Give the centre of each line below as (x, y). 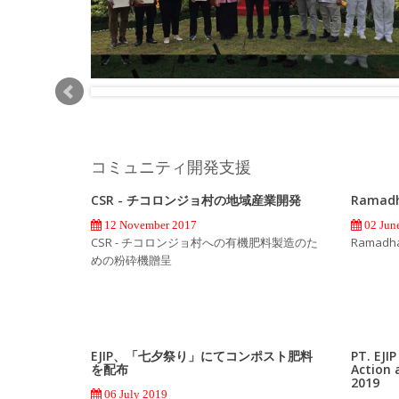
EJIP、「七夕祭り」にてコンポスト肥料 (202, 355)
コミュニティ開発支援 (171, 166)
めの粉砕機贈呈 (131, 260)
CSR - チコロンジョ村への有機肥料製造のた (204, 242)
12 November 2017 (149, 224)
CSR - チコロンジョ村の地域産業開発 (196, 199)
